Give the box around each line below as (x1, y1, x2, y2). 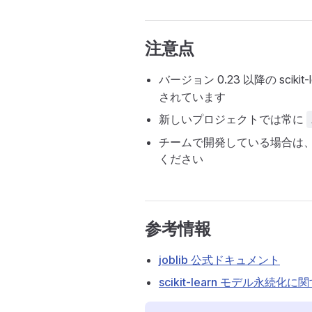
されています (159, 90, 226, 104)
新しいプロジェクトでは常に (159, 112, 306, 126)
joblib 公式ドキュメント (159, 253, 280, 267)
